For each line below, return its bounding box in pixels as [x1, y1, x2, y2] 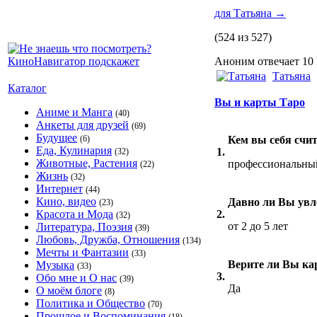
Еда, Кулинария [36, 144, 112, 156]
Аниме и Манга [36, 106, 113, 118]
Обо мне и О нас [36, 272, 117, 284]
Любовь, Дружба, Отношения [36, 234, 180, 246]
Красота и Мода [36, 208, 113, 220]
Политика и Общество [36, 297, 145, 309]
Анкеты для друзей [36, 119, 129, 131]
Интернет [36, 183, 83, 195]
